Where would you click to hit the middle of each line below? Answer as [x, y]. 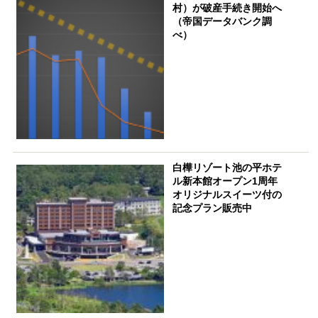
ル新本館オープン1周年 [230, 181]
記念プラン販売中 [213, 208]
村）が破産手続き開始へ [227, 7]
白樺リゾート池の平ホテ [227, 168]
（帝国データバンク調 [223, 21]
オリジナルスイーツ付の [227, 195]
